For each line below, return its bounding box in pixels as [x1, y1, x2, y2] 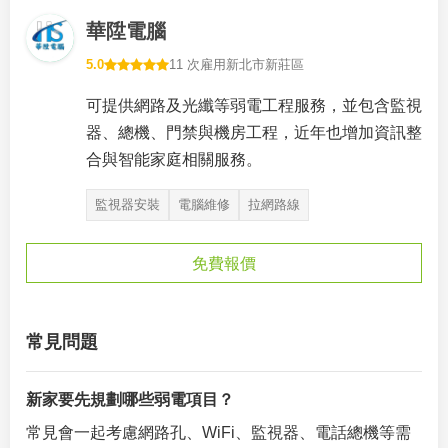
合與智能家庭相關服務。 [86, 151, 262, 168]
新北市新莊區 [226, 57, 304, 72]
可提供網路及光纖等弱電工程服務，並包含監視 [86, 97, 422, 114]
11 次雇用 [169, 57, 226, 72]
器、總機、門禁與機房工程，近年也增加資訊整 [86, 124, 422, 141]
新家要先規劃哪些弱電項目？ [26, 391, 234, 408]
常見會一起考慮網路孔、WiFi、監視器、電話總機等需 [26, 424, 411, 441]
